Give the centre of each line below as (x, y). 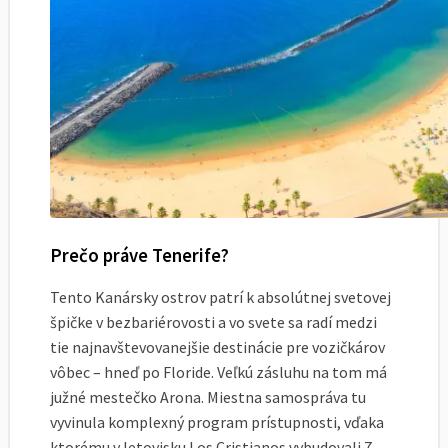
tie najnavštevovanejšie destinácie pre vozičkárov (217, 347)
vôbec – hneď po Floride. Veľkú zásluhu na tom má (218, 372)
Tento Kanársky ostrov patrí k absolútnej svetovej (220, 297)
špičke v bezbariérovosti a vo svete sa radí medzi (213, 322)
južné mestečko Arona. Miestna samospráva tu (208, 397)
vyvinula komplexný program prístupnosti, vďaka (217, 422)
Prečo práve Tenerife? (139, 255)
